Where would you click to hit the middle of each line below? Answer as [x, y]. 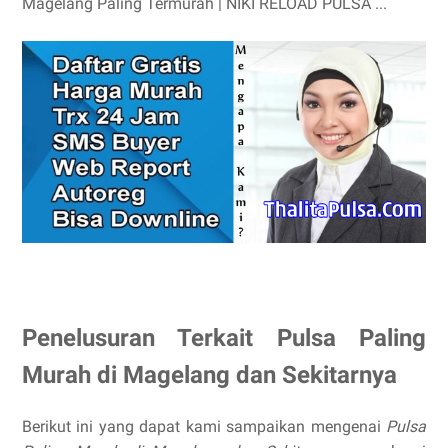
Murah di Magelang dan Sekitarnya [209, 374]
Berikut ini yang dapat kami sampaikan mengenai [204, 426]
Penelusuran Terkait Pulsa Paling [224, 337]
